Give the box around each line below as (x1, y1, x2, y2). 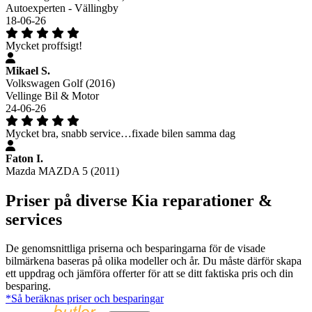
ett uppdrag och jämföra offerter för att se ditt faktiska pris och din (6, 267, 293, 280)
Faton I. (6, 152, 43, 164)
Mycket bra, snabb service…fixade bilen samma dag (6, 127, 235, 139)
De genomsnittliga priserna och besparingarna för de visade (6, 242, 265, 255)
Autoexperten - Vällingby (6, 1, 118, 14)
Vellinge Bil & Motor (6, 89, 99, 102)
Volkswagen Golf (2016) (6, 77, 115, 89)
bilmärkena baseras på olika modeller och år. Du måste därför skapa (6, 255, 302, 267)
